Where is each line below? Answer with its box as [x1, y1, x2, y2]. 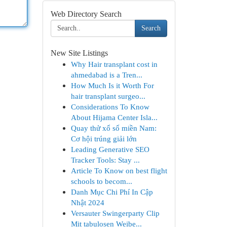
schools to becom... [70, 177, 132, 185]
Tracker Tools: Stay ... [70, 156, 140, 164]
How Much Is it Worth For [70, 81, 154, 90]
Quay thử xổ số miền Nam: [70, 124, 157, 132]
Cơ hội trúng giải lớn [70, 134, 137, 143]
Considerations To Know [70, 102, 149, 111]
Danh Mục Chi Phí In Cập [70, 187, 153, 196]
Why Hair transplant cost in [70, 60, 158, 68]
